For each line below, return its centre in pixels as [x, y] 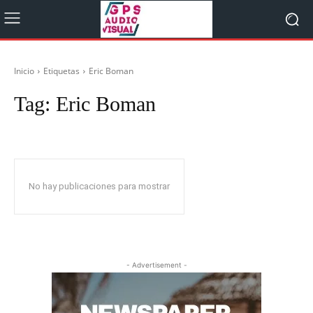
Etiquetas [61, 71]
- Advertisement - [156, 265]
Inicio [24, 71]
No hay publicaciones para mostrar [99, 186]
